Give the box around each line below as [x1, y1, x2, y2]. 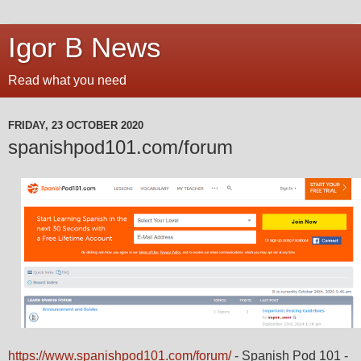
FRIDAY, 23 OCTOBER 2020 [8, 118, 143, 131]
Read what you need [8, 73, 127, 87]
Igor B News [8, 32, 161, 63]
